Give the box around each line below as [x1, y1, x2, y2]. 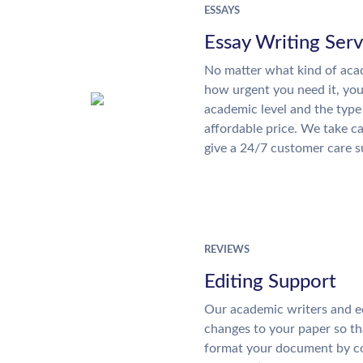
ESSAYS [204, 6, 240, 16]
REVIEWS [204, 245, 250, 255]
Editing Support [204, 272, 336, 292]
